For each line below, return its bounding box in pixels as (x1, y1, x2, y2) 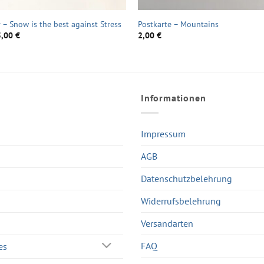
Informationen (141, 92, 206, 104)
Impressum (141, 127, 186, 140)
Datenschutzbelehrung (141, 172, 232, 184)
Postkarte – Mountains (137, 18, 219, 29)
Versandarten (141, 217, 193, 229)
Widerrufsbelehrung (141, 194, 221, 207)
